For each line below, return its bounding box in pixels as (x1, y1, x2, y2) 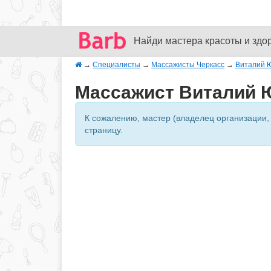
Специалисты (93, 60, 140, 69)
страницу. (85, 125, 123, 135)
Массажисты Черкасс (151, 60, 224, 69)
